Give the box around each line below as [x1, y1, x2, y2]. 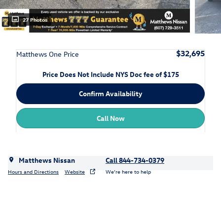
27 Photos [23, 16, 47, 24]
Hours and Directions [8, 167, 59, 175]
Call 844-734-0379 [106, 155, 164, 165]
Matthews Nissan [19, 155, 75, 165]
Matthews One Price [16, 49, 79, 59]
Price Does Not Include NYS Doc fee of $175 [42, 70, 179, 79]
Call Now [96, 113, 125, 123]
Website [65, 167, 85, 175]
